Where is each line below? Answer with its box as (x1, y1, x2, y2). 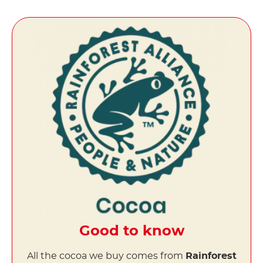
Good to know (79, 224, 184, 239)
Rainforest (185, 251, 237, 261)
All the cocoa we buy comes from (26, 251, 186, 261)
